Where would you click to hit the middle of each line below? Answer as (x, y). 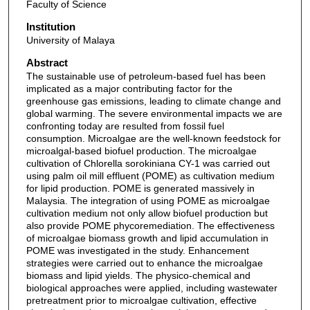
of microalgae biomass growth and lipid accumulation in (147, 238)
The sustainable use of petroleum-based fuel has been (146, 76)
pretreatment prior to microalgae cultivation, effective (141, 300)
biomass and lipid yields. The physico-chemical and (138, 275)
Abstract (47, 62)
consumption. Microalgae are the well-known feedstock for (153, 138)
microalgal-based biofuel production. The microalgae (141, 151)
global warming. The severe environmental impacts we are (154, 113)
